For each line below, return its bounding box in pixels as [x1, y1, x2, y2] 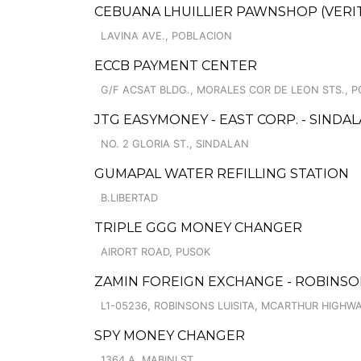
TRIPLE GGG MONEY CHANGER [94, 220, 302, 235]
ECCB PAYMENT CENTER [94, 58, 257, 73]
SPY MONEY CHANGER [94, 328, 245, 343]
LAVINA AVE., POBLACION [101, 30, 232, 42]
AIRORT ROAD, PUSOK [101, 246, 210, 258]
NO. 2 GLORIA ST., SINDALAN [101, 138, 249, 150]
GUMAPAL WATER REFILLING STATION [94, 166, 349, 181]
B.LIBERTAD [101, 192, 158, 204]
